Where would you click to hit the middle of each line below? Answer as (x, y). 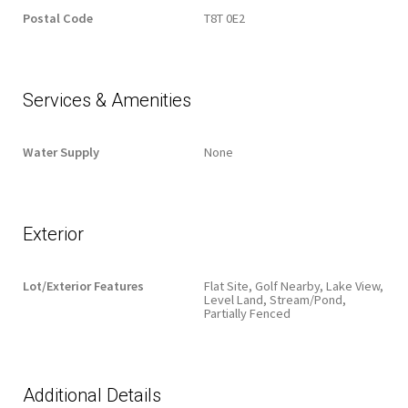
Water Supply (61, 153)
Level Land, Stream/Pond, (275, 300)
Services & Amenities (107, 101)
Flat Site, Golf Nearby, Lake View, (294, 286)
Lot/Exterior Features (83, 286)
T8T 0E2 (224, 19)
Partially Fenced (247, 314)
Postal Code (58, 19)
